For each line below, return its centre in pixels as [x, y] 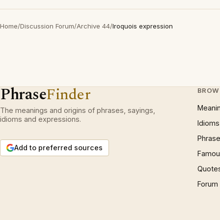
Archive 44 [93, 26]
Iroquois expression [143, 26]
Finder [69, 95]
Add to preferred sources [58, 148]
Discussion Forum [47, 26]
